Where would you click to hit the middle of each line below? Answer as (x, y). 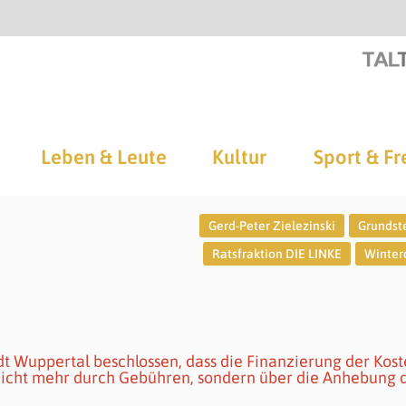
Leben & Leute (103, 157)
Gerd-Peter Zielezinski (271, 226)
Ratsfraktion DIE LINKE (276, 254)
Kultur (239, 157)
